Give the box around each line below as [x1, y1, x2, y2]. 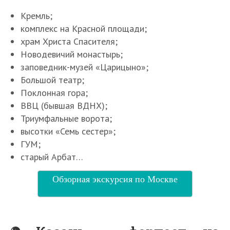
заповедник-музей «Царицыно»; [21, 61, 148, 73]
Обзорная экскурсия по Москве [52, 172, 178, 185]
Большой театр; [21, 74, 84, 86]
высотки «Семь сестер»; [21, 125, 116, 138]
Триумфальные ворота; [21, 112, 112, 125]
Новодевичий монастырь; [21, 48, 123, 61]
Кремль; [21, 10, 52, 22]
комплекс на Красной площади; [21, 23, 147, 35]
